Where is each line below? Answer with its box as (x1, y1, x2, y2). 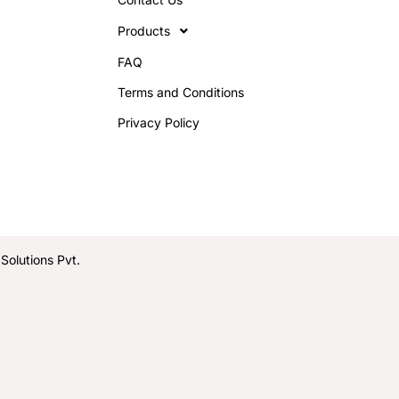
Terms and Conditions (118, 85, 244, 100)
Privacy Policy (118, 115, 199, 130)
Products (118, 23, 170, 38)
